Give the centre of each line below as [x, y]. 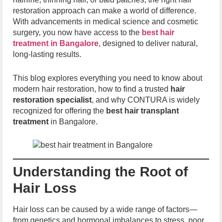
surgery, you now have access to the [77, 32]
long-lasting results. [47, 54]
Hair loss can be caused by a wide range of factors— [105, 210]
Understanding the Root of [100, 172]
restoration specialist [52, 100]
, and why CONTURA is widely [146, 100]
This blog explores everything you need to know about [108, 78]
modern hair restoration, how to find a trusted [92, 89]
